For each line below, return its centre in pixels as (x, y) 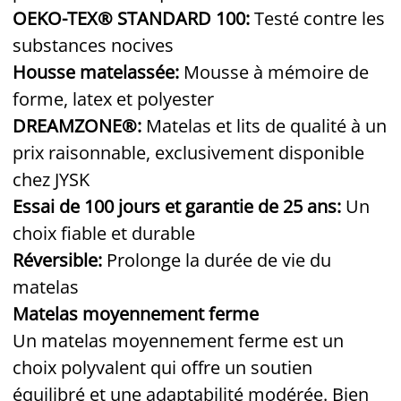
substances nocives (93, 45)
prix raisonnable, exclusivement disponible (188, 152)
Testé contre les (317, 18)
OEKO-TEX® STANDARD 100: (131, 18)
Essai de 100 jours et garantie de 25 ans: (177, 206)
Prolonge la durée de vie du (217, 260)
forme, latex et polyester (113, 98)
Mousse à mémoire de (274, 72)
